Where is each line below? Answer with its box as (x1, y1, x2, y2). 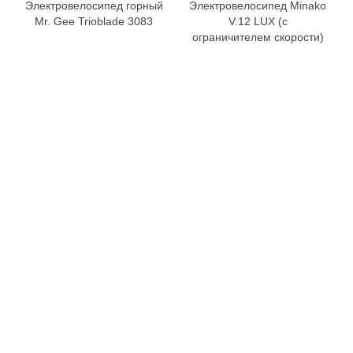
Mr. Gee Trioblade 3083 (35, 15, 153, 28)
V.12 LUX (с (228, 15, 288, 28)
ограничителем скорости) (191, 31, 324, 44)
